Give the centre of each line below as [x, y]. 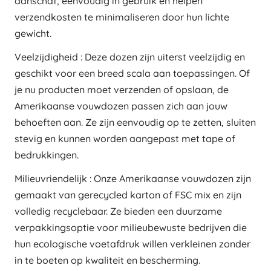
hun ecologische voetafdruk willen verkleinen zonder [132, 244]
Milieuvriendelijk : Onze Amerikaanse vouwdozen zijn [133, 179]
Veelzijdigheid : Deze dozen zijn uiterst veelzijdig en [130, 57]
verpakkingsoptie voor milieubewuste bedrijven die [131, 228]
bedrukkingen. [47, 155]
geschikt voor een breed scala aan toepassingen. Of [132, 73]
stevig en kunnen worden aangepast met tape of [125, 139]
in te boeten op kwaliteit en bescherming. [107, 260]
